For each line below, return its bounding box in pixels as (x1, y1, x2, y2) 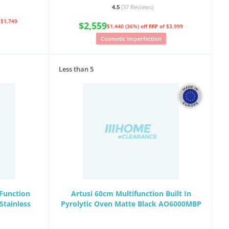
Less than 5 (59, 64, 94, 74)
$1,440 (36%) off (107, 22, 149, 30)
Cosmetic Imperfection (100, 35, 162, 42)
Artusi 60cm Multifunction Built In (71, 189, 191, 198)
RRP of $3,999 (149, 22, 183, 30)
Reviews (130, 3, 152, 11)
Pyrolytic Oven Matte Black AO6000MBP (60, 199, 201, 209)
